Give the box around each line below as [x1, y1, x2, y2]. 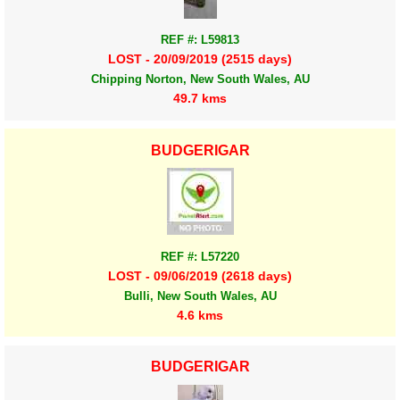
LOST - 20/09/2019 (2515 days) [108, 52, 292, 67]
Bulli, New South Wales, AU [123, 288, 277, 303]
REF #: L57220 [161, 249, 239, 263]
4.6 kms [177, 307, 223, 322]
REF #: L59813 [161, 33, 239, 47]
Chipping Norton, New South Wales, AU [90, 72, 310, 87]
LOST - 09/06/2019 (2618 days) [108, 268, 292, 283]
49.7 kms [173, 91, 227, 106]
